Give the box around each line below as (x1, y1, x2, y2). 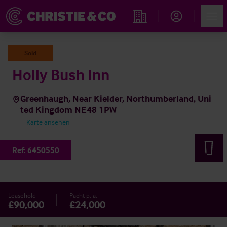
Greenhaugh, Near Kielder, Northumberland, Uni (20, 93, 212, 104)
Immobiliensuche (131, 25, 189, 35)
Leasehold (8, 191, 36, 199)
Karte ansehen (26, 118, 70, 126)
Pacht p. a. (69, 191, 97, 199)
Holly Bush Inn (12, 65, 109, 84)
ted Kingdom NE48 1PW (20, 104, 117, 116)
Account (169, 24, 198, 34)
